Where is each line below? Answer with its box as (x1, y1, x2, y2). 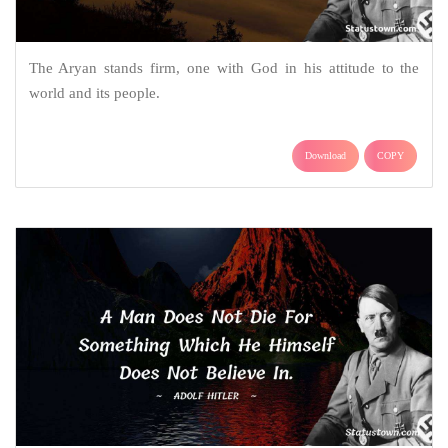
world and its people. (28, 84, 160, 101)
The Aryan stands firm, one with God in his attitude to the (28, 59, 420, 76)
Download (305, 149, 346, 161)
